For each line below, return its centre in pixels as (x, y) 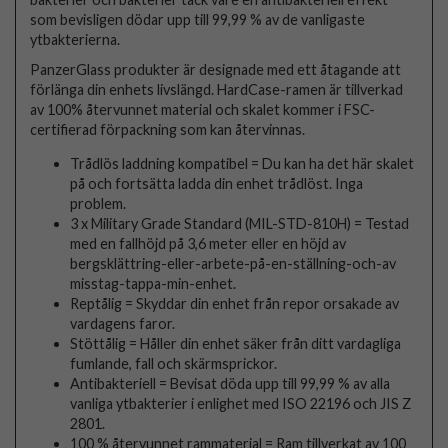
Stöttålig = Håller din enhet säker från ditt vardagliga (236, 343)
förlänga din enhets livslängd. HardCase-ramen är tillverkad (217, 89)
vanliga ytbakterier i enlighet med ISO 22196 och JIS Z (241, 403)
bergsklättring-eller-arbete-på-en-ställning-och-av (233, 263)
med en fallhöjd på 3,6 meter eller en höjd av (208, 243)
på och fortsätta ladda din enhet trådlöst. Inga (217, 183)
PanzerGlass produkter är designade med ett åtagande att (216, 69)
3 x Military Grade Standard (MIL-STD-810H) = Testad (240, 223)
